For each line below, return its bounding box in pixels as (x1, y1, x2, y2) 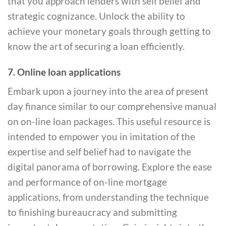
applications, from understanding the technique (8, 191, 209, 203)
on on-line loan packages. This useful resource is (8, 115, 210, 127)
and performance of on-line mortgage (8, 176, 167, 188)
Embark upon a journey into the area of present (8, 85, 208, 97)
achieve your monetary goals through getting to (8, 25, 211, 37)
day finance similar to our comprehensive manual (8, 100, 216, 112)
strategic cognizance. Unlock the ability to (8, 10, 185, 22)
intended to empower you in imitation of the (8, 130, 195, 142)
